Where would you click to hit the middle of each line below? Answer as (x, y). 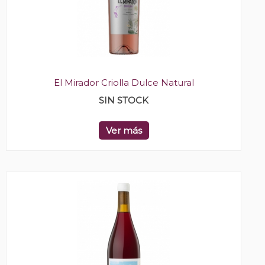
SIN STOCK (124, 100)
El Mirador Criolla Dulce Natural (124, 82)
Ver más (124, 130)
